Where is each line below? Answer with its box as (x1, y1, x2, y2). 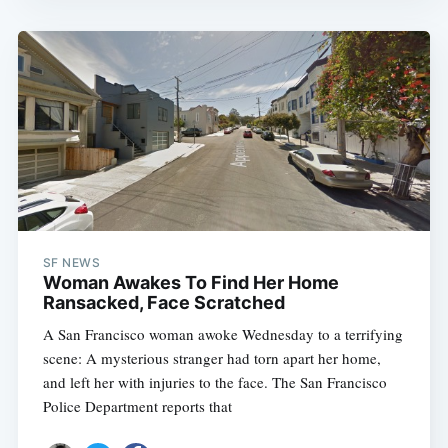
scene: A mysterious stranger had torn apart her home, (42, 348, 381, 369)
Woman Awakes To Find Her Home (42, 272, 339, 294)
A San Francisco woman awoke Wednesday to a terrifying (42, 324, 403, 345)
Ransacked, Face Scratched (42, 292, 285, 314)
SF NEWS (42, 255, 101, 271)
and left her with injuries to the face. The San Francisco (42, 372, 387, 393)
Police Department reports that (42, 396, 232, 417)
